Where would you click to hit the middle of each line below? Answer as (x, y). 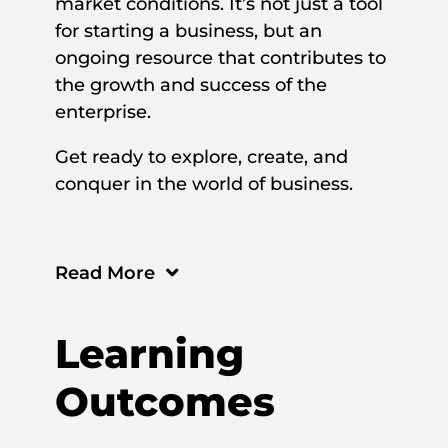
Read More (104, 273)
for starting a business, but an (188, 31)
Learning (149, 354)
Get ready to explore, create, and (201, 157)
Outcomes (164, 402)
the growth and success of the (190, 85)
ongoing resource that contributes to (220, 58)
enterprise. (102, 112)
